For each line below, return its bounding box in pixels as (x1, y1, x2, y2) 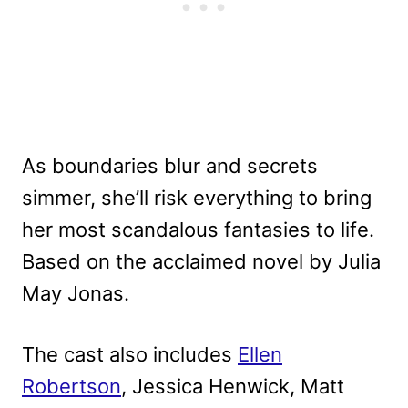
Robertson (22, 374, 121, 399)
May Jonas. (22, 281, 129, 306)
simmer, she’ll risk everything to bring (22, 186, 372, 210)
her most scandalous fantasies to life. (22, 218, 374, 242)
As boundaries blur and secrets (22, 154, 318, 178)
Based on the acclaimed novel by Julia (22, 250, 381, 274)
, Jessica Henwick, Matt (121, 374, 344, 399)
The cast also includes (22, 342, 238, 367)
